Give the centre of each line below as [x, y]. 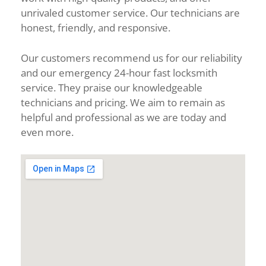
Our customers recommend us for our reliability [132, 58]
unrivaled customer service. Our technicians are [130, 13]
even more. [47, 132]
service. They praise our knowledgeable [112, 87]
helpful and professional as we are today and [123, 117]
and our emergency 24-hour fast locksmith [119, 72]
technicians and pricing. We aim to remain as [123, 102]
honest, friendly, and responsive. [97, 28]
